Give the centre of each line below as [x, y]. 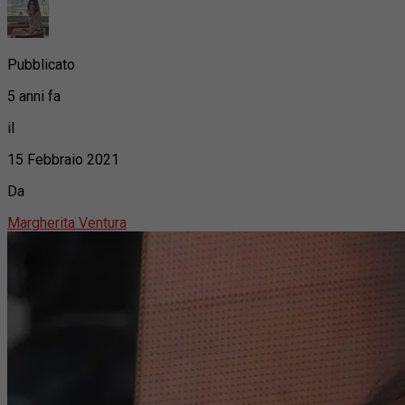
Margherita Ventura [67, 222]
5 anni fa [34, 96]
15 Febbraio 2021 [63, 159]
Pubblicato [41, 64]
